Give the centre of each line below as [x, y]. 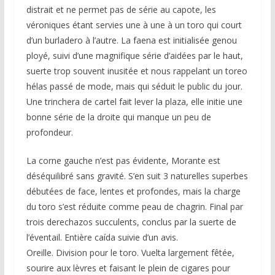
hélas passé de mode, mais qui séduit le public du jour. [134, 86]
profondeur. [49, 132]
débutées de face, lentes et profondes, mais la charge [133, 191]
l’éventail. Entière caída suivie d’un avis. [102, 237]
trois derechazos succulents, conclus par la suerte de [131, 222]
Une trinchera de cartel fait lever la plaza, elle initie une [134, 101]
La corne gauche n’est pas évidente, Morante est [123, 160]
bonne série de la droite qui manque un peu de [118, 117]
